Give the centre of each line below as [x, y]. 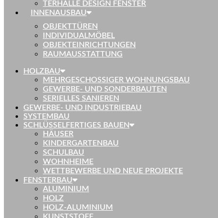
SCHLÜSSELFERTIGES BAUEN [76, 125]
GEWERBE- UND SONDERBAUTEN [105, 89]
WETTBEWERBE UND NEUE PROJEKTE [113, 171]
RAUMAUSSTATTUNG [83, 54]
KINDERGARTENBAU [81, 143]
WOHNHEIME [68, 162]
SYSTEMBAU [46, 116]
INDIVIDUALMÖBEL [79, 36]
